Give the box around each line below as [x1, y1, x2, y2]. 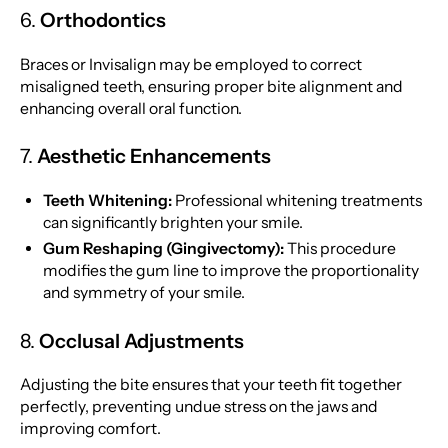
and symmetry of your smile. [43, 282, 246, 302]
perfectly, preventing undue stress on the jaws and [19, 397, 378, 417]
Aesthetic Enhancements [36, 144, 271, 169]
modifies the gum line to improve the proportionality [43, 260, 420, 280]
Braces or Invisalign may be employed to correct [19, 54, 362, 74]
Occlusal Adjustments [38, 328, 244, 353]
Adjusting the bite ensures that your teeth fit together [19, 375, 402, 395]
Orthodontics [39, 8, 166, 33]
